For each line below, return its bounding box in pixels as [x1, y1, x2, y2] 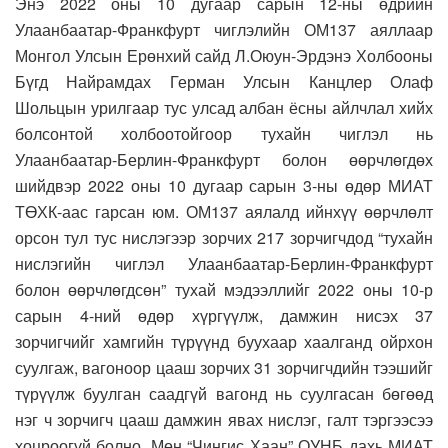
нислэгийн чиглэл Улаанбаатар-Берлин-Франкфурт [15, 251, 433, 275]
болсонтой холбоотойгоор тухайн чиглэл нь [15, 121, 433, 145]
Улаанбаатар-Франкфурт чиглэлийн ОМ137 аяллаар [15, 17, 433, 41]
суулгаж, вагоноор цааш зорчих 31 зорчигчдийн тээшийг [15, 355, 433, 379]
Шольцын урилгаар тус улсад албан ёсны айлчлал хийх [15, 95, 433, 119]
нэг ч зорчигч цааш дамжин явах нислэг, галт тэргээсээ [15, 407, 433, 431]
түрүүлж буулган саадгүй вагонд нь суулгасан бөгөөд [15, 381, 433, 405]
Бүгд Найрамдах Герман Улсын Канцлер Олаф [15, 69, 433, 93]
